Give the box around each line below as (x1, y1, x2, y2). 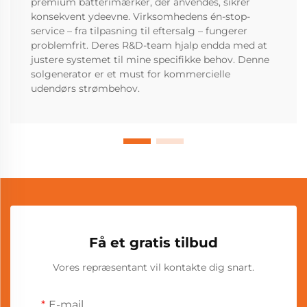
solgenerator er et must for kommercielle (31, 68, 230, 81)
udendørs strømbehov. (31, 82, 140, 95)
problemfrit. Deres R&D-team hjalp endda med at (31, 39, 267, 52)
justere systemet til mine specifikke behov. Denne (31, 53, 269, 66)
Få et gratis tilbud (89, 234, 218, 251)
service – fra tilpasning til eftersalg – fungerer (31, 25, 247, 38)
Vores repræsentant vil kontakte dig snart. (53, 261, 254, 274)
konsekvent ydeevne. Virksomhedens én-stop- (31, 10, 250, 23)
